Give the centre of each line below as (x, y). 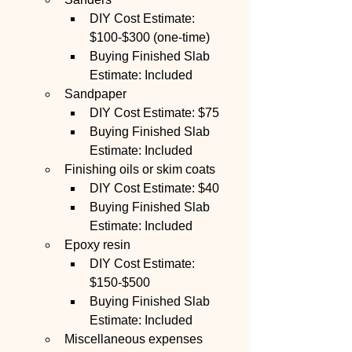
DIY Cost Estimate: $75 (154, 113)
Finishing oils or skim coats (140, 169)
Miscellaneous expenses (135, 339)
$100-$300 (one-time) (150, 37)
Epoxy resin (97, 245)
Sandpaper (95, 94)
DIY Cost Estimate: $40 (154, 188)
